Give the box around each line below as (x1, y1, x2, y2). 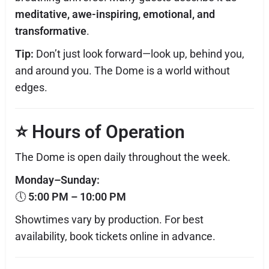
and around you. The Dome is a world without (15, 64, 230, 77)
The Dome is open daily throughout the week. (15, 151, 231, 163)
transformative (15, 25, 86, 37)
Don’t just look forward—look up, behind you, (34, 47, 244, 60)
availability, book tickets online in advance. (15, 230, 216, 243)
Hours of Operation (32, 121, 185, 142)
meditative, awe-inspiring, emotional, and (15, 8, 215, 20)
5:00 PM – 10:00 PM (28, 190, 126, 203)
